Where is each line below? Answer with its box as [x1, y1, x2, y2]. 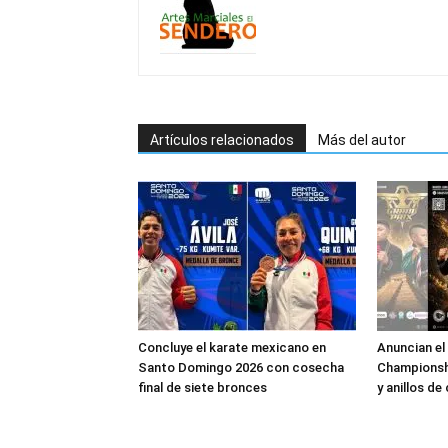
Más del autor [318, 132, 406, 148]
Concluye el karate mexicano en [138, 340, 326, 355]
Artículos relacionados [150, 132, 294, 148]
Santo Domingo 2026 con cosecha [138, 360, 344, 375]
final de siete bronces [138, 380, 267, 395]
